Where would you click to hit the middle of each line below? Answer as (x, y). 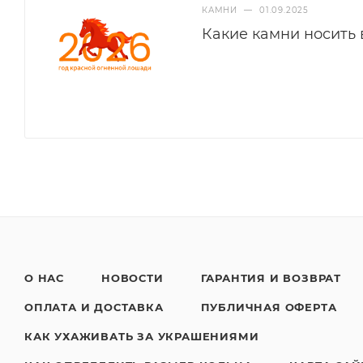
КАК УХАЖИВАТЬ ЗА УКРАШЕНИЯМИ (142, 336)
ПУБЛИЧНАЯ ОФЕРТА (269, 307)
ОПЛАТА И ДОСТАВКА (94, 307)
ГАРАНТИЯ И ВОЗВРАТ (271, 278)
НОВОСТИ (132, 278)
